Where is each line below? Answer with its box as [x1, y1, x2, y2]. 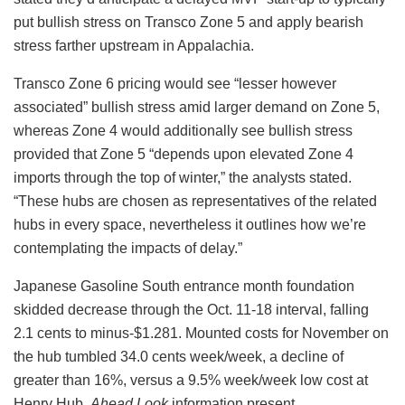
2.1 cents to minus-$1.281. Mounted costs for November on [14, 325, 389, 341]
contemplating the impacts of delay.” [14, 240, 242, 256]
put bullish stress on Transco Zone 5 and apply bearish [14, 14, 363, 30]
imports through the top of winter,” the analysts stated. [14, 169, 352, 185]
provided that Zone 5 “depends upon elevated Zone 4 [14, 146, 353, 162]
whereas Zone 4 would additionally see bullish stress [14, 122, 353, 138]
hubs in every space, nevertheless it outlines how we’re [14, 216, 366, 232]
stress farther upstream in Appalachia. [14, 37, 254, 53]
